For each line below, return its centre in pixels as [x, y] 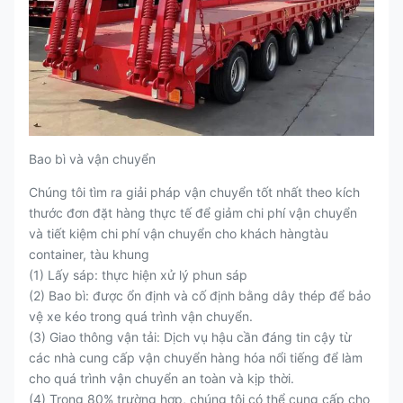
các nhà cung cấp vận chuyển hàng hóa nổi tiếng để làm [196, 358]
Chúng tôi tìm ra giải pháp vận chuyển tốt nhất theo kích [194, 192]
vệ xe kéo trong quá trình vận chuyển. [141, 316]
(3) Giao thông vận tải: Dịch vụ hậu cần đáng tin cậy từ [190, 337]
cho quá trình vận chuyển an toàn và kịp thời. [161, 378]
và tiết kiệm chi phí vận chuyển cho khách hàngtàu [179, 233]
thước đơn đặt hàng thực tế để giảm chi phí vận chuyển [193, 213]
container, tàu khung [89, 254]
